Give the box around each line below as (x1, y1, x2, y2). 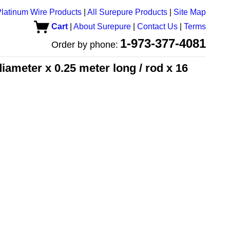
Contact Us (137, 22, 178, 31)
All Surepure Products (87, 8, 167, 16)
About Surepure (73, 22, 131, 31)
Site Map (174, 8, 206, 16)
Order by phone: (51, 40, 118, 50)
